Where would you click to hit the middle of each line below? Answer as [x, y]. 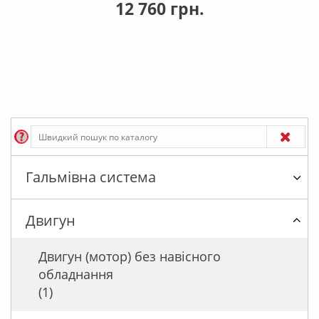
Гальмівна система [91, 177]
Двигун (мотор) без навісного [130, 257]
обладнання [76, 274]
